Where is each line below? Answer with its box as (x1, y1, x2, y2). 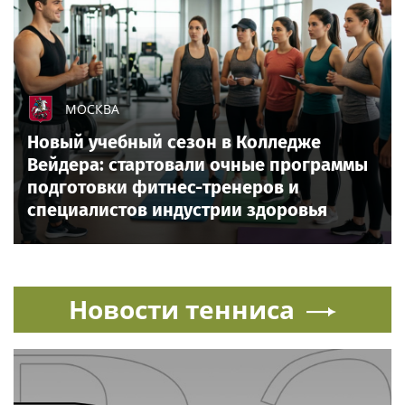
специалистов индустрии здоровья (27, 198, 327, 221)
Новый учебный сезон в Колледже (27, 130, 321, 153)
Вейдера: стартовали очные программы (27, 153, 368, 175)
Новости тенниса (69, 291, 295, 326)
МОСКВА (65, 99, 119, 118)
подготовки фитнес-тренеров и (27, 175, 299, 198)
